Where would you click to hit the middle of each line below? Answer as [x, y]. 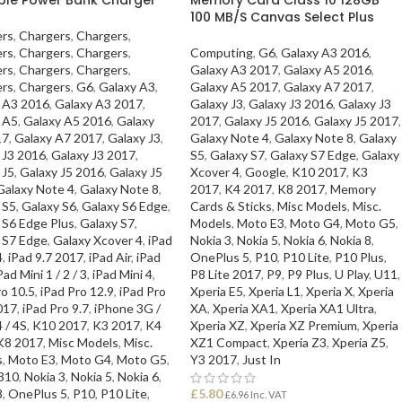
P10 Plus [360, 257]
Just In [262, 359]
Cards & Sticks [232, 205]
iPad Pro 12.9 [77, 291]
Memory [354, 188]
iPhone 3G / [127, 308]
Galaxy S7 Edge [314, 154]
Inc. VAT [268, 394]
